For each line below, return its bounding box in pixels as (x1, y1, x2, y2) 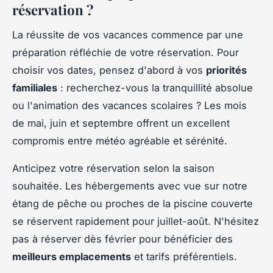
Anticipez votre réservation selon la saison (12, 161, 214, 174)
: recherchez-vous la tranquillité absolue (57, 81, 253, 94)
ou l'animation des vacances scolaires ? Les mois (12, 99, 247, 112)
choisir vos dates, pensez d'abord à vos (12, 63, 206, 76)
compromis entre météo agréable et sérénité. (12, 134, 227, 147)
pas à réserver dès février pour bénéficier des (12, 232, 233, 245)
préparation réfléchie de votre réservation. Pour (12, 46, 239, 58)
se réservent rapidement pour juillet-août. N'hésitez (12, 214, 259, 227)
